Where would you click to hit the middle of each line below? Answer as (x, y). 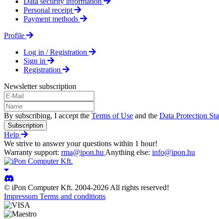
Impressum (22, 196)
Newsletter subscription (40, 86)
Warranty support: (33, 152)
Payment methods (52, 19)
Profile (15, 35)
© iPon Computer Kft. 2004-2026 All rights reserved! (87, 187)
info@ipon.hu (174, 152)
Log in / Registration (56, 52)
